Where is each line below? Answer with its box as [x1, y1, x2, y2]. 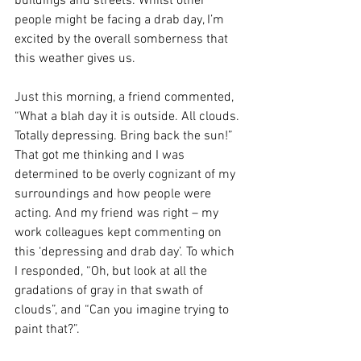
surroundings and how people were [15, 185, 214, 202]
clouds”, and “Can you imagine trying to [15, 301, 232, 318]
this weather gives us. [15, 50, 139, 67]
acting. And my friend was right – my [15, 205, 222, 222]
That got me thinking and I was [15, 147, 188, 164]
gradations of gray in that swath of [15, 282, 206, 299]
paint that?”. [15, 321, 80, 338]
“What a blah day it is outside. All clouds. [15, 108, 243, 125]
